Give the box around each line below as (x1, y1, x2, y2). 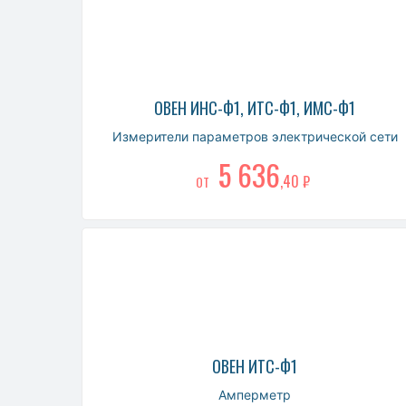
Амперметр (218, 386, 291, 402)
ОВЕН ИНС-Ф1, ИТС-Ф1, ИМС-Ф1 (154, 95, 355, 120)
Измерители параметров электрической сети (111, 128, 398, 144)
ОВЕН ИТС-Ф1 (212, 353, 297, 378)
